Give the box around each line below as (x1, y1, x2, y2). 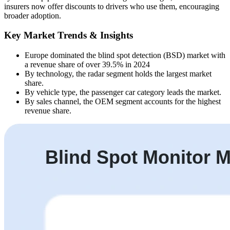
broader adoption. (4, 11, 61, 20)
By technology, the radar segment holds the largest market (25, 69, 212, 79)
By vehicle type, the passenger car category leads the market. (25, 88, 221, 97)
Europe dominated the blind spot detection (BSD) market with (25, 51, 225, 60)
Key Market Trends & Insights (4, 30, 133, 41)
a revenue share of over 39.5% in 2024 (25, 60, 150, 69)
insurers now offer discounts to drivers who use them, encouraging (4, 2, 219, 11)
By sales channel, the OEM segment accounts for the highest (25, 97, 221, 106)
